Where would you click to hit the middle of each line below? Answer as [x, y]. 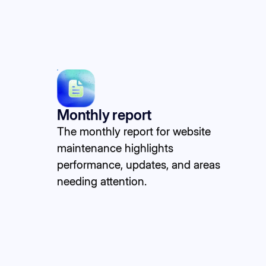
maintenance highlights [115, 148]
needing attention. [102, 181]
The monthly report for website [134, 131]
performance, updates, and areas [139, 164]
